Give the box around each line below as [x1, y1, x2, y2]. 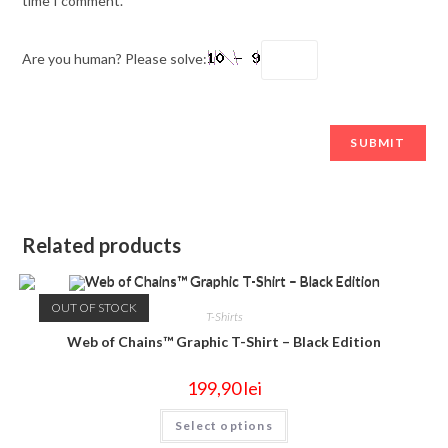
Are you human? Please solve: [22, 49, 208, 67]
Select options [175, 417, 273, 433]
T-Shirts [205, 308, 243, 324]
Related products [22, 233, 182, 258]
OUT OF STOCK [50, 300, 137, 316]
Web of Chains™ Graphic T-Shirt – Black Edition [67, 332, 381, 350]
